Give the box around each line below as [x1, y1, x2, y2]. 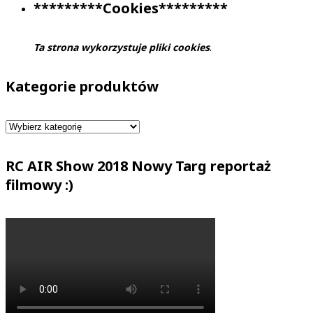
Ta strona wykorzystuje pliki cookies [34, 41, 210, 54]
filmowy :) [6, 175, 73, 195]
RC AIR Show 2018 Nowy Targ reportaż [6, 156, 271, 176]
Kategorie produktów [6, 77, 159, 96]
